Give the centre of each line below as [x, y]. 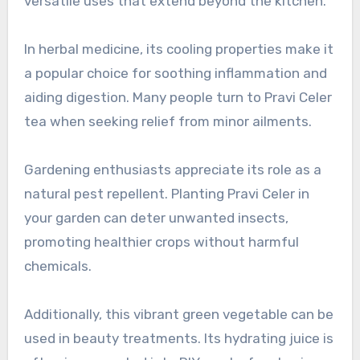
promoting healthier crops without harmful [161, 242]
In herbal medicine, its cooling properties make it [178, 49]
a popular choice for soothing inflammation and [175, 74]
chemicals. [57, 266]
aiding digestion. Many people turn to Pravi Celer [178, 98]
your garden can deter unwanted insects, [156, 218]
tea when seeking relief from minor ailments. [168, 122]
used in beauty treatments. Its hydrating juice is [178, 339]
